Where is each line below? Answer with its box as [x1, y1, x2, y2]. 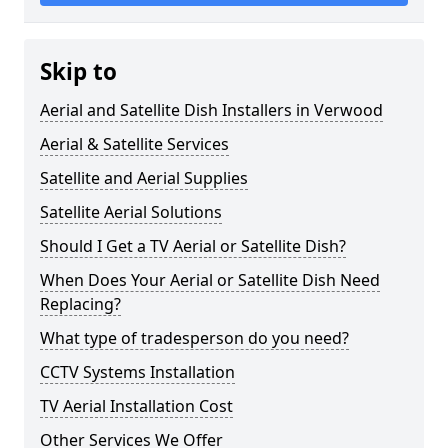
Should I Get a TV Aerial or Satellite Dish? [40, 235, 346, 257]
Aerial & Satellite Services [40, 133, 229, 155]
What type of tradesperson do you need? [40, 327, 349, 349]
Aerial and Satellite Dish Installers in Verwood [40, 99, 383, 121]
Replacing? [40, 293, 121, 315]
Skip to [40, 56, 117, 87]
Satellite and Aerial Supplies [40, 167, 248, 189]
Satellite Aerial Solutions [40, 201, 222, 223]
